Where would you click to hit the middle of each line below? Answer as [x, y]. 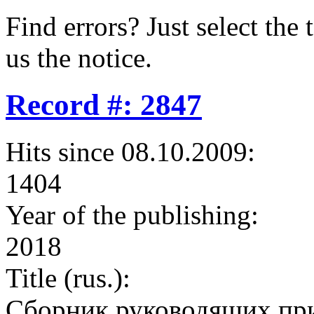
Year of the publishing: [132, 215]
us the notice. [79, 58]
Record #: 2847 [104, 105]
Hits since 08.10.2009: [130, 152]
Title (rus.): [68, 278]
